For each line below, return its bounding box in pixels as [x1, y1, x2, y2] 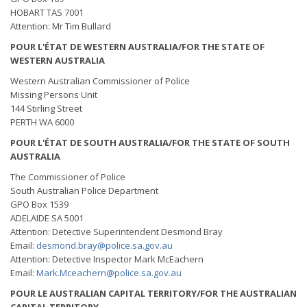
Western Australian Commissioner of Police [10, 75, 190, 87]
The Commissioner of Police [10, 171, 125, 183]
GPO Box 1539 [10, 198, 69, 210]
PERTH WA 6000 [10, 116, 76, 128]
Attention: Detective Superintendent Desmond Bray [10, 225, 223, 238]
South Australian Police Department [10, 184, 158, 197]
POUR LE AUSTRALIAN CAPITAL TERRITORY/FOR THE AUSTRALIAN [10, 287, 297, 299]
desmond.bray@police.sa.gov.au [36, 239, 173, 251]
